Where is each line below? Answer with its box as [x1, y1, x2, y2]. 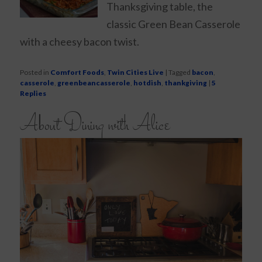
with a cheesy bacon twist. [20, 35, 140, 49]
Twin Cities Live [107, 68, 164, 77]
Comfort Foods [50, 68, 105, 77]
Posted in [20, 68, 50, 77]
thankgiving [164, 78, 208, 88]
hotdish [133, 78, 162, 88]
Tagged [168, 68, 191, 77]
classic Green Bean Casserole [106, 18, 240, 31]
